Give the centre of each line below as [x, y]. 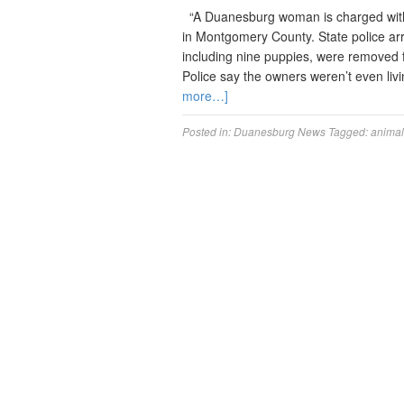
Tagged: [349, 131]
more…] [205, 96]
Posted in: [208, 131]
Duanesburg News [280, 131]
